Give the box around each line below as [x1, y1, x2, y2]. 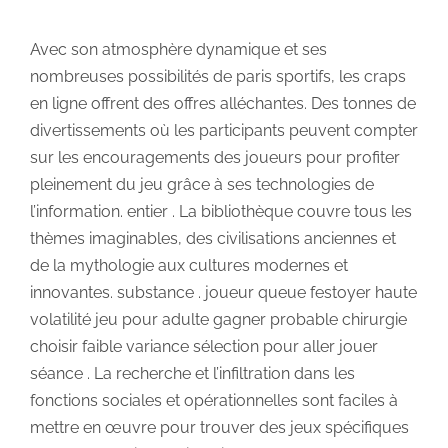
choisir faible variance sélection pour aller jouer [30, 336, 378, 356]
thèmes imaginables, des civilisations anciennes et [30, 228, 396, 248]
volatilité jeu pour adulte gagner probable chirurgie [30, 309, 407, 329]
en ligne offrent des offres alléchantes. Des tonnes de [30, 93, 416, 113]
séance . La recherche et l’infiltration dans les [30, 363, 355, 383]
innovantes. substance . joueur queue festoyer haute [30, 282, 417, 302]
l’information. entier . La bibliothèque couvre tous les [30, 201, 412, 221]
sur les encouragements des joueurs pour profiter [30, 147, 400, 167]
